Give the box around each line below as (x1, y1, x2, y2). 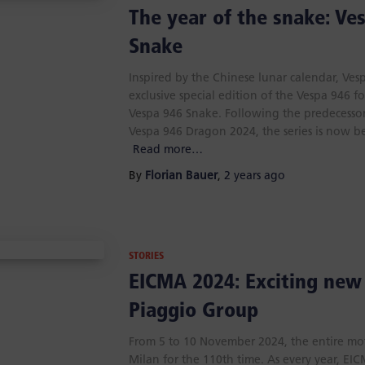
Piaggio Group (128, 301, 258, 322)
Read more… (132, 143, 203, 156)
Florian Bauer (144, 169, 218, 182)
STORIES (128, 251, 164, 262)
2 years (223, 169, 261, 182)
